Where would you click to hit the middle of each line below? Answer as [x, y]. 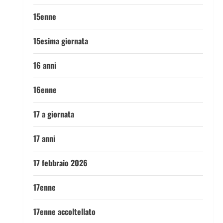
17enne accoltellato [64, 212]
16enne [45, 90]
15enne [45, 16]
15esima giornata [60, 41]
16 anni [45, 65]
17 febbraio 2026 [60, 163]
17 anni [44, 138]
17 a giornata [54, 114]
